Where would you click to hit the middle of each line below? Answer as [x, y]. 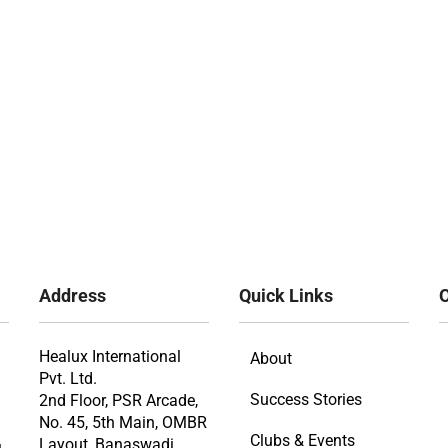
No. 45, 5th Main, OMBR [122, 422]
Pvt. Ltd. [67, 378]
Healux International [109, 356]
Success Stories [305, 399]
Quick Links [285, 295]
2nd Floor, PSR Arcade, [118, 400]
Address [72, 295]
